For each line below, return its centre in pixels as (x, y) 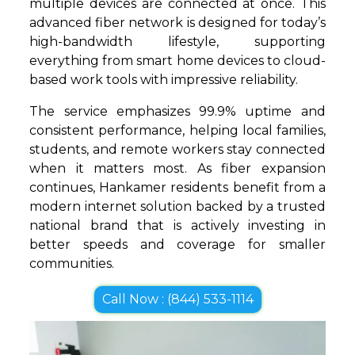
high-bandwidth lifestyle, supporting (177, 42)
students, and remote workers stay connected (177, 150)
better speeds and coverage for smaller (177, 245)
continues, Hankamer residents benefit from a (177, 188)
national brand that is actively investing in (177, 226)
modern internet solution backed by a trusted (177, 207)
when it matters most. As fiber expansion (177, 169)
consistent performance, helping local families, (177, 131)
